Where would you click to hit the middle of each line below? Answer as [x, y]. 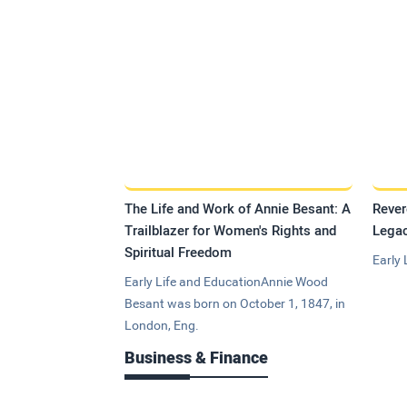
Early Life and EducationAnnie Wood [226, 282]
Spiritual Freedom [178, 253]
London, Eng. [162, 326]
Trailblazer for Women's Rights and [230, 231]
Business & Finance [196, 358]
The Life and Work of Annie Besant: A [238, 209]
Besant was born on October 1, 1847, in [235, 304]
